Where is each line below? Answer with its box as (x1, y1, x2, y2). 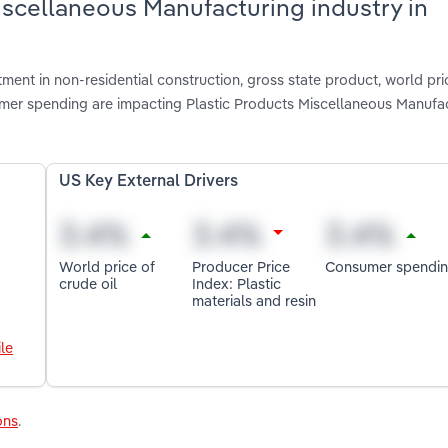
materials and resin (192, 290, 317, 310)
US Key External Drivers (59, 174, 239, 191)
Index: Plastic (192, 273, 282, 293)
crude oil (59, 273, 118, 293)
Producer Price (192, 256, 291, 276)
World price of (59, 256, 156, 276)
